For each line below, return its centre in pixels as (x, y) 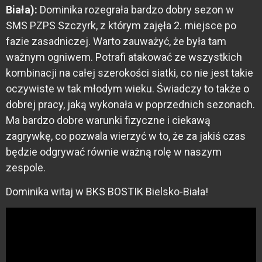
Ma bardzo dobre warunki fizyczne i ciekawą (108, 120)
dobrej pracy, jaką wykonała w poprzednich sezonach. (130, 104)
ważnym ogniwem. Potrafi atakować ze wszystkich (124, 57)
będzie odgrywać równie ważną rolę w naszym (114, 151)
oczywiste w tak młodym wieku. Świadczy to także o (127, 88)
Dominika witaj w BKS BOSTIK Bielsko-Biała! (107, 191)
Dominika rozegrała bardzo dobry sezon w (136, 9)
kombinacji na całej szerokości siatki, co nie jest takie (130, 73)
